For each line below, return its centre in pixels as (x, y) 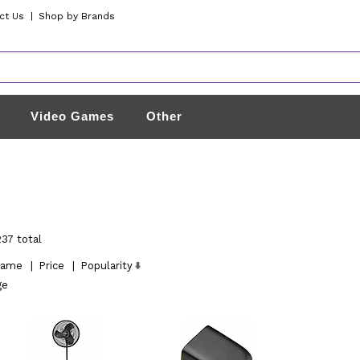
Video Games (73, 116)
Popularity (106, 266)
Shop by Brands (77, 16)
